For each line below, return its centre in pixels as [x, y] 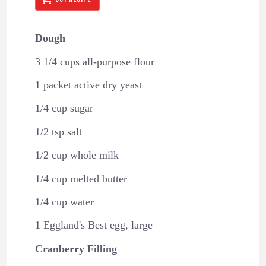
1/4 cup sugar [64, 108]
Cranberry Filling [76, 248]
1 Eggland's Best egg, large [94, 225]
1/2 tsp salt [58, 132]
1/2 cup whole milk [77, 155]
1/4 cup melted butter [81, 178]
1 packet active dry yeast [88, 85]
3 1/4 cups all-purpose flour [94, 61]
